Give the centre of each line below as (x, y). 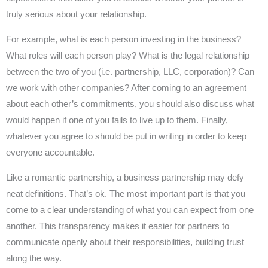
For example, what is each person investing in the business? (124, 39)
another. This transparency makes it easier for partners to (118, 226)
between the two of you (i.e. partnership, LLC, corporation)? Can (130, 71)
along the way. (34, 258)
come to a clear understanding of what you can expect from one (130, 210)
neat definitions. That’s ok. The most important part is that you (126, 194)
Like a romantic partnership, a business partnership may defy (125, 177)
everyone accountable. (50, 152)
